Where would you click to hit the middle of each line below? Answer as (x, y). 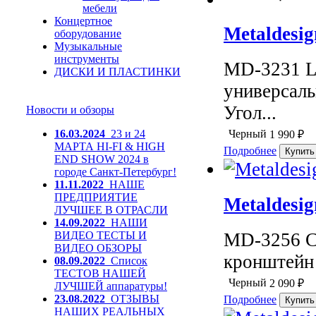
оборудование (88, 34)
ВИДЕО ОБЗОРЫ (98, 248)
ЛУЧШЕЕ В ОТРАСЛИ (111, 210)
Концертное (83, 21)
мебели (100, 8)
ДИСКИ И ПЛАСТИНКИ (117, 72)
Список (129, 261)
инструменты (87, 59)
